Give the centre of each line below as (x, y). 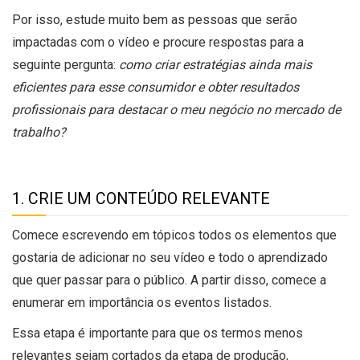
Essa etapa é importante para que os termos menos (157, 333)
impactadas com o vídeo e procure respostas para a (158, 43)
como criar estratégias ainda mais (215, 65)
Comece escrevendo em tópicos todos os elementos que (174, 235)
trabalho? (39, 133)
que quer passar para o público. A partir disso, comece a (169, 280)
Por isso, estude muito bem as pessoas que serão (155, 20)
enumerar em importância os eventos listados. (142, 303)
